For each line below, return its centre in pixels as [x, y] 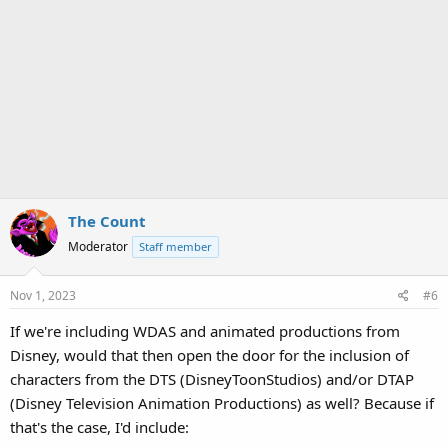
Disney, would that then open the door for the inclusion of [209, 354]
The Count [107, 221]
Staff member [175, 246]
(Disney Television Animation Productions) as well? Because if [222, 402]
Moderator [98, 246]
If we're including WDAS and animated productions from [205, 330]
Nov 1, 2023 [43, 295]
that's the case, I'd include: [99, 426]
